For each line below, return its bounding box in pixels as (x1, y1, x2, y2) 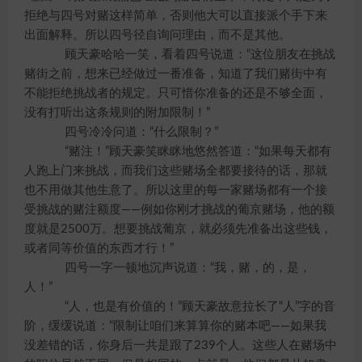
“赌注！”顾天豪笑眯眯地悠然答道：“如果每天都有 (40, 145, 331, 158)
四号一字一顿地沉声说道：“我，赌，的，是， (40, 262, 311, 274)
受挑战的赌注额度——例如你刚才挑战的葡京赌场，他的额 (24, 204, 335, 216)
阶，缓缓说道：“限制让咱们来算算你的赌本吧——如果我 (24, 320, 326, 332)
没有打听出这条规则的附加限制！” (24, 107, 210, 119)
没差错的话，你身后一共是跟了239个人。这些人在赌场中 (24, 339, 337, 351)
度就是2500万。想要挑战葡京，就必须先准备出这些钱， (24, 223, 332, 235)
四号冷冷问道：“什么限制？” (40, 126, 218, 138)
